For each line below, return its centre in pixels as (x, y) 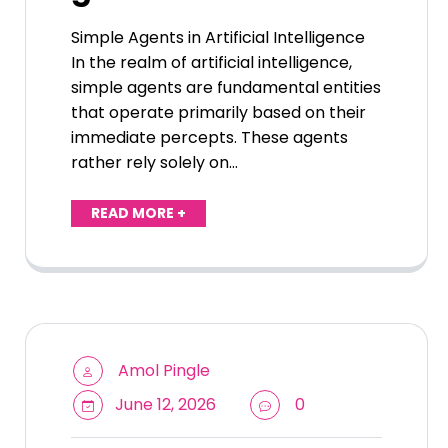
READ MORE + (138, 213)
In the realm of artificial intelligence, (211, 63)
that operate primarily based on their (218, 113)
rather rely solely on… (154, 163)
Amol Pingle (164, 371)
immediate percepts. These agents (209, 138)
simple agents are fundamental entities (226, 88)
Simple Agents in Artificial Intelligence (218, 38)
